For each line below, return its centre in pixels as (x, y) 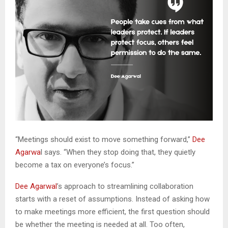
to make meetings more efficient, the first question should (112, 211)
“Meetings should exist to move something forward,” (104, 139)
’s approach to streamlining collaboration (125, 186)
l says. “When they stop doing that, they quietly (118, 152)
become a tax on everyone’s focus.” (75, 165)
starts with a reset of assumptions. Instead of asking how (112, 199)
